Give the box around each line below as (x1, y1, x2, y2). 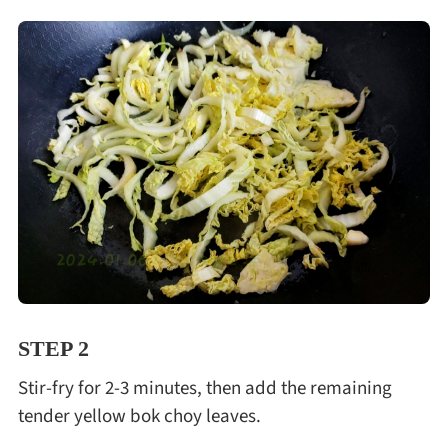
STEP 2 (17, 335, 89, 361)
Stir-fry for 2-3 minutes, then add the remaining (17, 374, 392, 403)
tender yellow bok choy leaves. (17, 402, 261, 431)
